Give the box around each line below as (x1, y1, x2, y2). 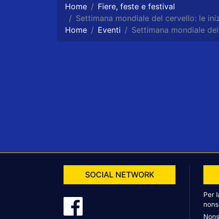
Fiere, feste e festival (98, 1, 175, 12)
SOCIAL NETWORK (85, 169, 154, 179)
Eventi (98, 25, 121, 35)
